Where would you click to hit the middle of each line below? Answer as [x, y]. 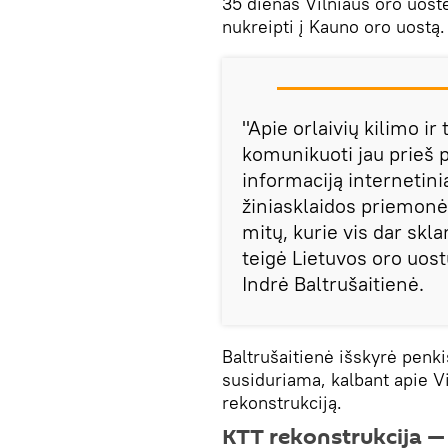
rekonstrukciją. [282, 402]
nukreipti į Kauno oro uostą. [333, 26]
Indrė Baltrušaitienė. [333, 283]
